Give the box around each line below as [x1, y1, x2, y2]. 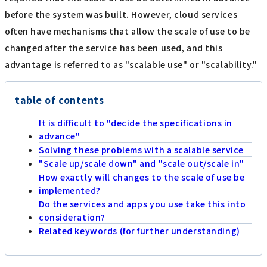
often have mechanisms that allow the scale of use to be [5, 25, 250, 38]
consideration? [39, 210, 105, 223]
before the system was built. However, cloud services [5, 8, 238, 21]
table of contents [15, 92, 104, 107]
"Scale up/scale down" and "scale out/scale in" [39, 157, 244, 169]
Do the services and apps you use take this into [39, 197, 246, 210]
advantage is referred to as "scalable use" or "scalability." [5, 58, 257, 71]
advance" [39, 129, 80, 142]
